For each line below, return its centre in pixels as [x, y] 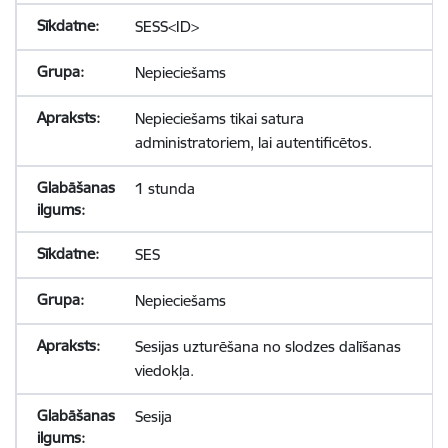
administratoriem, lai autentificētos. [253, 142]
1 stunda [164, 188]
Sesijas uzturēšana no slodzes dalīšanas [267, 346]
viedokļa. [164, 370]
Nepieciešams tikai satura [219, 118]
